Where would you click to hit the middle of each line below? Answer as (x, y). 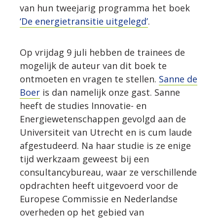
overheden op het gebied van (82, 212)
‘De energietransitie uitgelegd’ (84, 21)
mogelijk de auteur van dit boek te (93, 66)
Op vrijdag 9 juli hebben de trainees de (102, 53)
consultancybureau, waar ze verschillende (108, 172)
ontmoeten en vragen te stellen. (89, 79)
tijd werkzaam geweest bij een (84, 159)
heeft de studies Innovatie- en (83, 106)
